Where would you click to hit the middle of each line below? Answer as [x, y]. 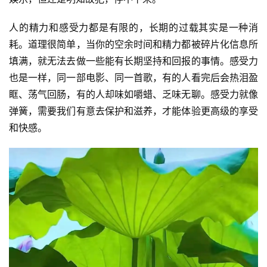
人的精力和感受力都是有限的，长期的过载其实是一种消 [133, 27]
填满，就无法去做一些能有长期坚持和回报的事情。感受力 [133, 61]
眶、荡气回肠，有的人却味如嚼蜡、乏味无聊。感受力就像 [133, 94]
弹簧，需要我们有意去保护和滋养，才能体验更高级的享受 [133, 111]
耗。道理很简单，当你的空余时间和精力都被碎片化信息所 [133, 44]
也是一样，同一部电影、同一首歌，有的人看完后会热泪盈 [133, 77]
